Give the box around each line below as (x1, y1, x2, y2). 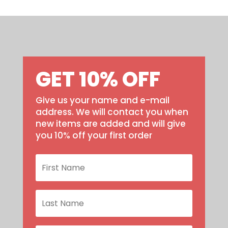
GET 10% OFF (35, 65, 160, 94)
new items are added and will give (35, 117, 186, 130)
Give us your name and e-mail (35, 94, 169, 106)
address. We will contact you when (35, 105, 188, 118)
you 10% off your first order (35, 129, 152, 141)
